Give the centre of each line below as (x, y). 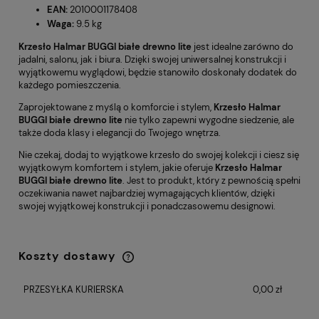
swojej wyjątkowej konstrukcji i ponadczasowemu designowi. (147, 206)
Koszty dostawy (69, 256)
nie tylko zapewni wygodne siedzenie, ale (208, 120)
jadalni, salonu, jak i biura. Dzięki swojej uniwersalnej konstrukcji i (152, 60)
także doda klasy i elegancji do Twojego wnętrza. (120, 133)
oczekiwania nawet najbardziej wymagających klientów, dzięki (147, 194)
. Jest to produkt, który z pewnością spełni (211, 181)
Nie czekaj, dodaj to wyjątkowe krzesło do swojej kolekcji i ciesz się (159, 155)
